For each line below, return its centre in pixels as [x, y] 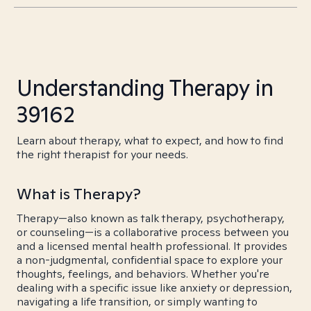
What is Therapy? [79, 194]
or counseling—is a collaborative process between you [153, 232]
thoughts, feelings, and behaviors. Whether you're [143, 274]
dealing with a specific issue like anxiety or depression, [154, 288]
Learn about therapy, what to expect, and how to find [150, 141]
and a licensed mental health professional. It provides [152, 246]
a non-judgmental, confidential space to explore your [150, 260]
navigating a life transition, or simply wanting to [137, 302]
